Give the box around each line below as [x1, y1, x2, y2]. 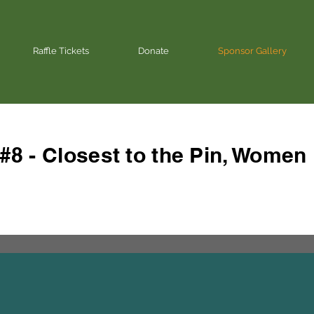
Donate [138, 46, 169, 56]
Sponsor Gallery [218, 46, 287, 56]
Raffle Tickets [33, 46, 89, 56]
